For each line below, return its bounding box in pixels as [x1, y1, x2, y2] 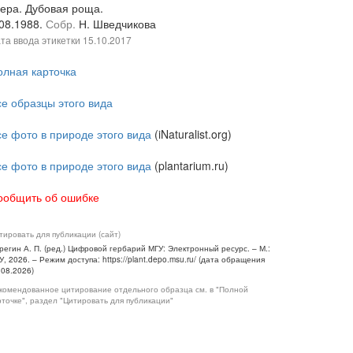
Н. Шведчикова [79, 16, 156, 32]
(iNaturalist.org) [151, 126, 232, 142]
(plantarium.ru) [151, 158, 229, 173]
